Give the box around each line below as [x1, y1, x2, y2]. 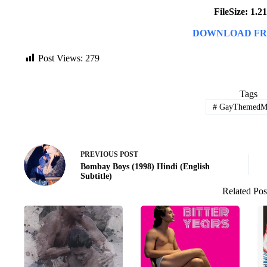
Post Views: [38, 53, 83, 63]
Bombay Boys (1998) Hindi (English [80, 162, 210, 172]
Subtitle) [80, 172, 112, 181]
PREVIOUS [80, 150, 120, 159]
